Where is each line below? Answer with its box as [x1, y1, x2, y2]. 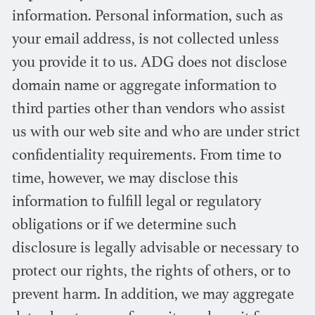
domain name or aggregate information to [11, 79, 276, 95]
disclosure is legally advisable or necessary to [11, 241, 299, 257]
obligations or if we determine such [11, 218, 237, 234]
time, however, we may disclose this [11, 172, 238, 188]
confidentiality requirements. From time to [11, 148, 281, 165]
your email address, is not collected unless [11, 32, 279, 49]
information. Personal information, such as [11, 9, 283, 25]
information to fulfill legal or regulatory [11, 195, 262, 211]
